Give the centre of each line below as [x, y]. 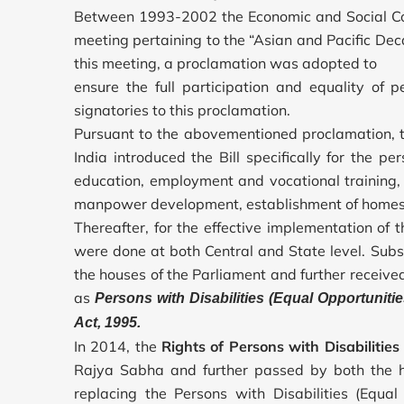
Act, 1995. [107, 322]
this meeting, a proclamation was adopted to [225, 63]
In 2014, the [118, 346]
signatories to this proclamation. [182, 110]
